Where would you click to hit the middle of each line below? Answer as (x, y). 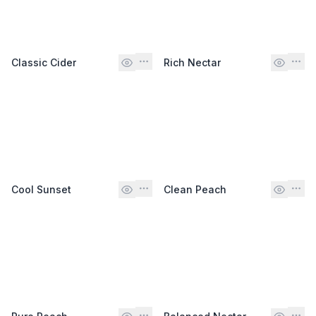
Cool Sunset (41, 189)
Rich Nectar (192, 62)
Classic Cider (44, 62)
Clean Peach (195, 189)
